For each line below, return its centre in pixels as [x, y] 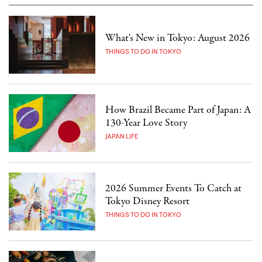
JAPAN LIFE [122, 136]
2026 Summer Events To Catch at [174, 188]
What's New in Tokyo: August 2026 [178, 38]
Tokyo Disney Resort [148, 201]
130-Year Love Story [146, 123]
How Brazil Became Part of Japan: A [178, 110]
